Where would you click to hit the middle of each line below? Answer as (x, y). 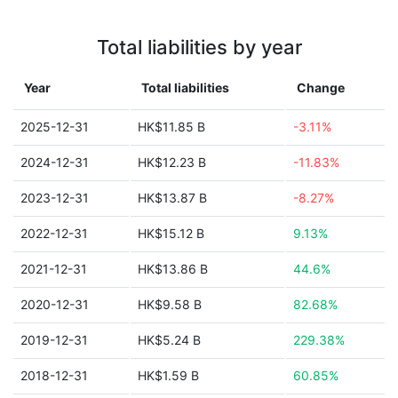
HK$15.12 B (171, 233)
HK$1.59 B (168, 375)
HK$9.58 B (170, 304)
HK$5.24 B (169, 340)
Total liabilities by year (199, 47)
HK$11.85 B (171, 127)
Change (321, 88)
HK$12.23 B (172, 162)
